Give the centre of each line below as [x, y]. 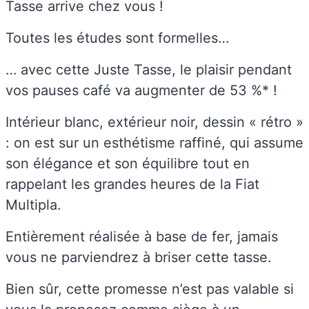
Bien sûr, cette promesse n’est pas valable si [150, 289]
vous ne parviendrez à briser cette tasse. [139, 257]
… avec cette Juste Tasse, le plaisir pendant [149, 69]
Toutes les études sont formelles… [117, 38]
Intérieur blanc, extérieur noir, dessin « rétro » [154, 122]
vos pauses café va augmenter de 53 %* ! [141, 90]
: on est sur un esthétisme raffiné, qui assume [154, 142]
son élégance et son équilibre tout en [128, 163]
